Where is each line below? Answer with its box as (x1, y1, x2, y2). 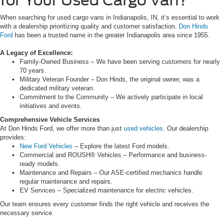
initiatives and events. (20, 102, 82, 110)
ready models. (20, 160, 60, 168)
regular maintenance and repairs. (20, 178, 112, 186)
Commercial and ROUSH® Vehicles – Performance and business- (20, 151, 207, 159)
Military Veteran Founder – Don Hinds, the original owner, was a (20, 76, 199, 83)
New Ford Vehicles (20, 142, 73, 150)
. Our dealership (163, 125, 208, 133)
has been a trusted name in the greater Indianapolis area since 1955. (13, 31, 210, 39)
